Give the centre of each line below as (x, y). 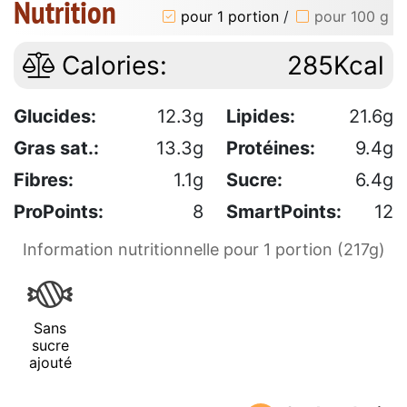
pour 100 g (352, 16)
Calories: (111, 66)
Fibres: (44, 180)
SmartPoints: (284, 212)
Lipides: (261, 117)
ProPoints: (59, 212)
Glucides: (55, 117)
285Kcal (336, 66)
